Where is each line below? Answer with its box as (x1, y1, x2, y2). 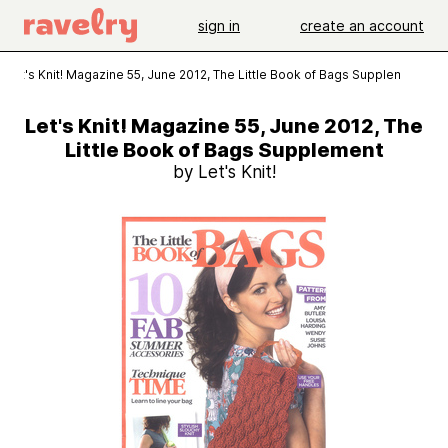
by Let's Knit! (172, 162, 276, 182)
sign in (198, 16, 240, 34)
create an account (300, 16, 424, 34)
